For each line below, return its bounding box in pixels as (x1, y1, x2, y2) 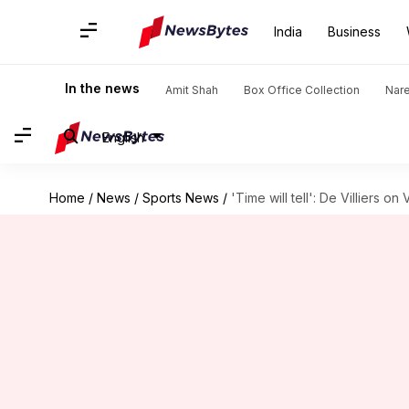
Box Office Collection (244, 83, 360, 97)
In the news (65, 80, 140, 96)
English (102, 129, 144, 145)
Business (328, 24, 381, 39)
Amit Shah (165, 83, 218, 97)
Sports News (142, 190, 219, 205)
